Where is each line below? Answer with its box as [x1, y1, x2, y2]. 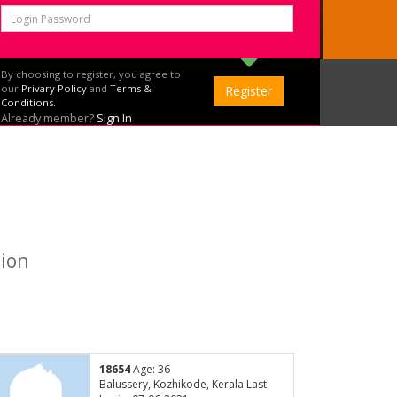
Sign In [97, 110, 132, 126]
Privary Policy [21, 82, 87, 95]
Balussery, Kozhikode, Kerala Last [98, 377, 267, 393]
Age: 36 [129, 362, 170, 378]
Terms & [110, 82, 152, 95]
